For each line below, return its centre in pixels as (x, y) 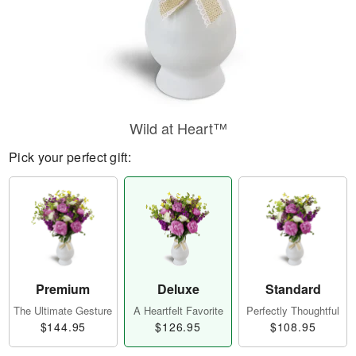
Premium (63, 289)
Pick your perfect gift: (70, 157)
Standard (293, 289)
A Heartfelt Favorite (178, 311)
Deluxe (178, 289)
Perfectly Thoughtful (293, 311)
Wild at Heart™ (178, 128)
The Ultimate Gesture (63, 311)
